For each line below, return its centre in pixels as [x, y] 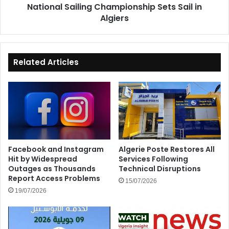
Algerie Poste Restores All [167, 149]
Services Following [153, 159]
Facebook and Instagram [56, 149]
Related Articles [46, 62]
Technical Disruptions [160, 168]
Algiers [114, 18]
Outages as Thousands [52, 168]
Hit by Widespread [43, 159]
